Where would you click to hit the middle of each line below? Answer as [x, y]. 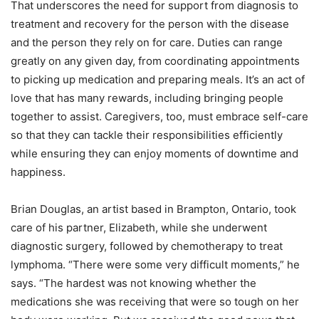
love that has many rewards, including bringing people [147, 98]
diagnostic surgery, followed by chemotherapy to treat [147, 246]
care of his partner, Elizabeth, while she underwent [139, 227]
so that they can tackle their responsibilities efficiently [147, 135]
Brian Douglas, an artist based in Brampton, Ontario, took [153, 209]
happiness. [40, 172]
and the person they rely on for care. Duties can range [147, 42]
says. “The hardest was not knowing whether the [134, 283]
